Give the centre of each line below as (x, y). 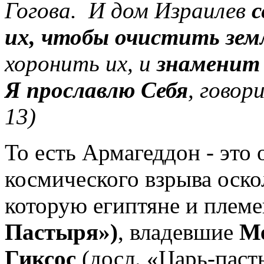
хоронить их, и (81, 63)
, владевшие (179, 232)
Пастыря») (61, 232)
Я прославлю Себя (96, 90)
